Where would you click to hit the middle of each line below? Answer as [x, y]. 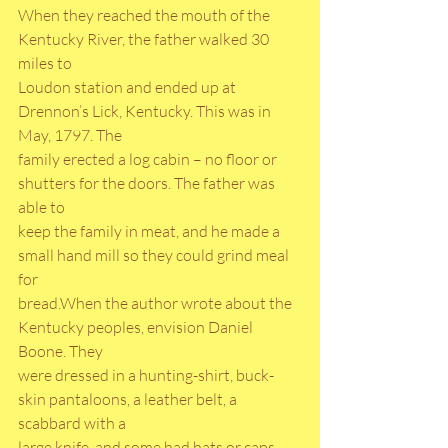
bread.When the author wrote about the [156, 303]
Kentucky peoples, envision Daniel [137, 327]
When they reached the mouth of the [145, 15]
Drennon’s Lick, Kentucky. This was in [146, 111]
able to [41, 207]
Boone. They [60, 351]
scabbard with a [72, 423]
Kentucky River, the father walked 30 [145, 39]
